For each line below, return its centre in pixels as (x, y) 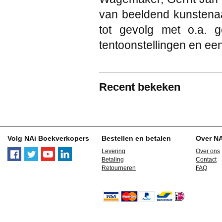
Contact (206, 160)
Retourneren (119, 168)
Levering (113, 151)
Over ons (208, 151)
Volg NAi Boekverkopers (48, 138)
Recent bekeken (140, 87)
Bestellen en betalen (136, 138)
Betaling (113, 160)
